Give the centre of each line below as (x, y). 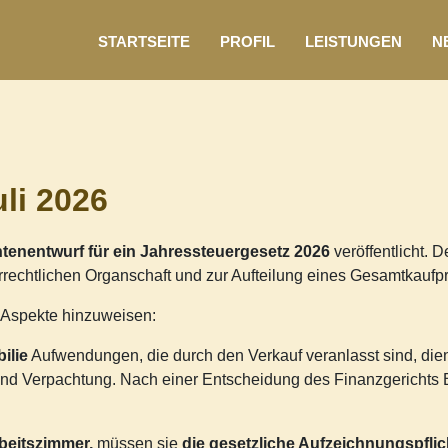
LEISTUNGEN (353, 41)
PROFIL (247, 41)
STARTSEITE (143, 41)
